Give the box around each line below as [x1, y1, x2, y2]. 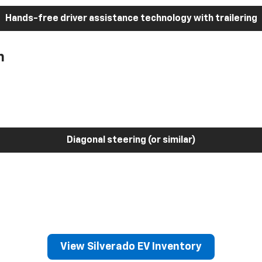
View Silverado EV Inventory [60, 242, 202, 253]
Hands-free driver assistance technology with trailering [5, 14, 257, 24]
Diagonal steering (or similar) [66, 136, 196, 146]
